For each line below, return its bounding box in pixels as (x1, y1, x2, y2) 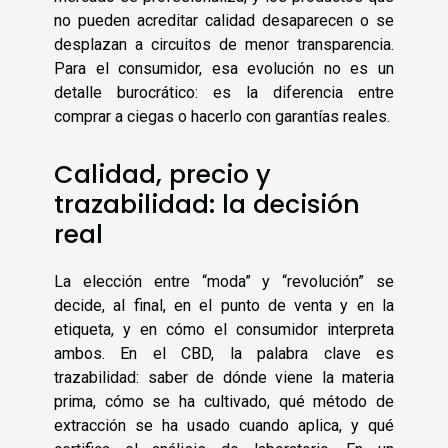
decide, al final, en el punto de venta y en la (54, 296, 394, 316)
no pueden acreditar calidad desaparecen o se (54, 10, 394, 30)
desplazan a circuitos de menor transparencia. (54, 34, 394, 54)
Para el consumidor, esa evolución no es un (54, 58, 394, 78)
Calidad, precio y (54, 157, 271, 193)
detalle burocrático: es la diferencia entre (54, 82, 394, 102)
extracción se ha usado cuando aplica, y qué (54, 416, 394, 436)
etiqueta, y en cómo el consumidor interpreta (54, 320, 394, 340)
